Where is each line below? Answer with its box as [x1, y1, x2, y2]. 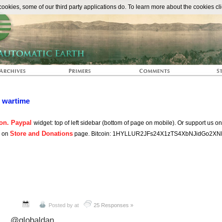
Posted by [48, 202, 74, 208]
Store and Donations [10, 130, 73, 137]
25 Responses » [94, 202, 134, 208]
